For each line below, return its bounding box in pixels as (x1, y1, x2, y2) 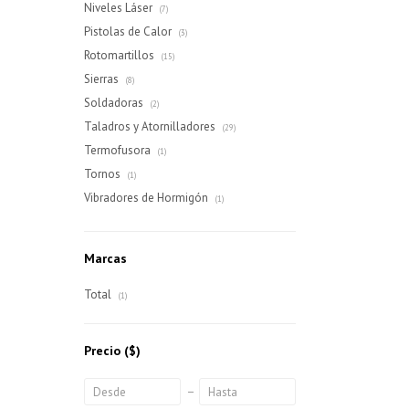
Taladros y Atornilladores (84, 119, 218, 134)
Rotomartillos (84, 47, 157, 63)
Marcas (84, 250, 127, 267)
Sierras (84, 71, 121, 87)
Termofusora (84, 142, 153, 158)
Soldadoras (84, 95, 146, 110)
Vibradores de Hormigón (84, 190, 211, 205)
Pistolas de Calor (84, 24, 174, 39)
